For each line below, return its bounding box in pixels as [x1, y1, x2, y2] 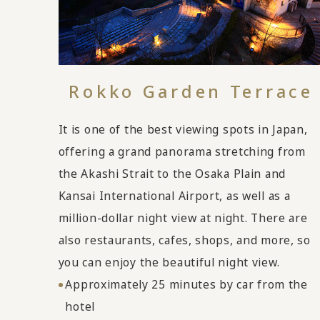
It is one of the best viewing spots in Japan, [58, 121, 308, 137]
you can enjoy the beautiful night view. [58, 254, 280, 270]
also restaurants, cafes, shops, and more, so [58, 231, 311, 248]
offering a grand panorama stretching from [58, 143, 306, 159]
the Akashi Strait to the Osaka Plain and [58, 165, 286, 181]
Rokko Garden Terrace [69, 79, 314, 103]
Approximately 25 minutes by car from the [65, 276, 308, 292]
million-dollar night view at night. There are [58, 209, 308, 226]
